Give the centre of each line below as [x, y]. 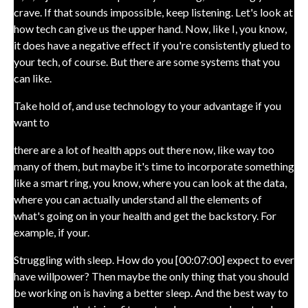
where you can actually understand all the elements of [138, 199]
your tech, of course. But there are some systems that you [147, 62]
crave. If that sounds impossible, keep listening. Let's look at [153, 12]
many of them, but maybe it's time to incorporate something [154, 166]
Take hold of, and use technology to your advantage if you [147, 106]
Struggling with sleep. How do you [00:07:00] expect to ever [154, 260]
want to [32, 122]
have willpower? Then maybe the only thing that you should [151, 276]
